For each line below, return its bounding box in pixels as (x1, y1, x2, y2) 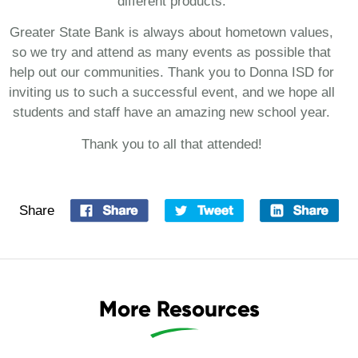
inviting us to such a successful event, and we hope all (8, 85, 335, 101)
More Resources (98, 296, 260, 323)
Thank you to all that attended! (81, 137, 262, 153)
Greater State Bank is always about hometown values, (10, 25, 334, 41)
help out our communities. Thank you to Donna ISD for (9, 65, 334, 81)
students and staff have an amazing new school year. (13, 105, 331, 121)
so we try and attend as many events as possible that (12, 45, 332, 61)
